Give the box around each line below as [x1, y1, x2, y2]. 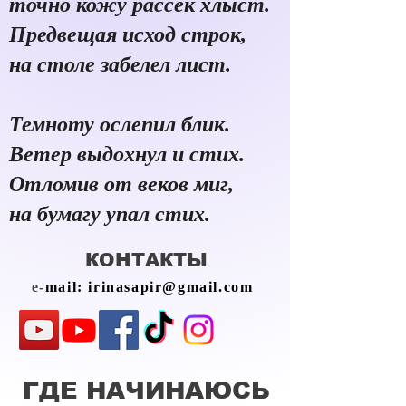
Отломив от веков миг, [9, 172, 239, 196]
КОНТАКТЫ [84, 249, 208, 270]
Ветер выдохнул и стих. [9, 142, 250, 166]
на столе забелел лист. [9, 53, 237, 76]
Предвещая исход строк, [9, 23, 252, 46]
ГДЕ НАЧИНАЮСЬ [22, 377, 270, 404]
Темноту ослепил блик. [9, 112, 236, 136]
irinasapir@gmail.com [88, 279, 254, 295]
